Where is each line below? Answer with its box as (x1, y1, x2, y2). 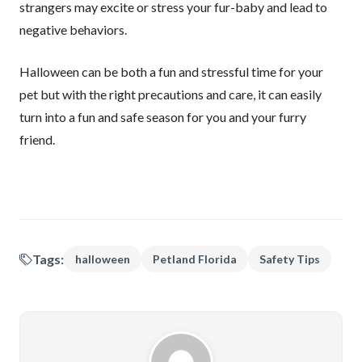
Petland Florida (153, 252, 237, 266)
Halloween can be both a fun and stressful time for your (19, 64, 323, 79)
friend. (19, 132, 55, 147)
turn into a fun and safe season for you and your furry (19, 109, 306, 124)
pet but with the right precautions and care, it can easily (19, 86, 322, 102)
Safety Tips (259, 252, 320, 266)
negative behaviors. (19, 22, 127, 37)
